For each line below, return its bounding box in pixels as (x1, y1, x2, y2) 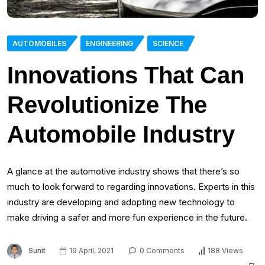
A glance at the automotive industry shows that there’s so (7, 165, 240, 177)
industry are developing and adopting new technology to (7, 196, 235, 208)
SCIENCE (153, 38, 183, 48)
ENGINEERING (86, 38, 133, 48)
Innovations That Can (7, 62, 244, 88)
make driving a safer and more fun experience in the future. (7, 211, 247, 223)
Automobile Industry (7, 121, 235, 147)
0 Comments (138, 245, 185, 255)
